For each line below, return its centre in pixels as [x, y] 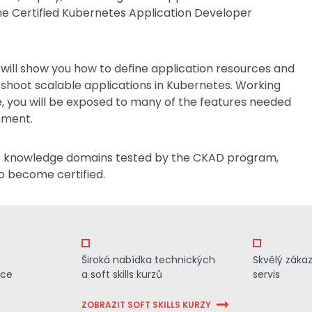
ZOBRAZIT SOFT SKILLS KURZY [146, 305]
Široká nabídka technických [148, 260]
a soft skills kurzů [122, 274]
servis [267, 274]
